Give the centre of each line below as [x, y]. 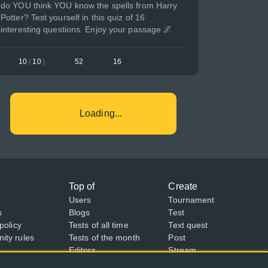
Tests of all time [98, 225]
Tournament [191, 200]
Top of [82, 186]
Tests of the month [104, 237]
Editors [82, 250]
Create [183, 186]
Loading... [101, 113]
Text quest [188, 225]
